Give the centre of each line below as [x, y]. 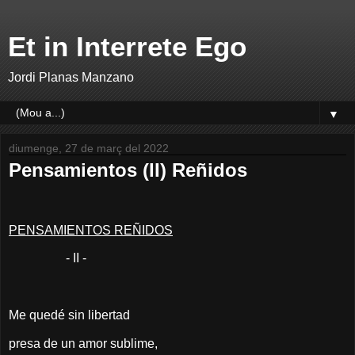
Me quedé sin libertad [69, 315]
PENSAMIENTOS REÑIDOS [91, 230]
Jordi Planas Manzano [71, 77]
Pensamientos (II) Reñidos [128, 170]
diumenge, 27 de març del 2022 [89, 148]
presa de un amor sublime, [83, 343]
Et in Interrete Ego [127, 47]
